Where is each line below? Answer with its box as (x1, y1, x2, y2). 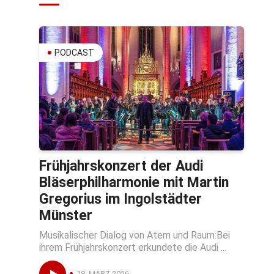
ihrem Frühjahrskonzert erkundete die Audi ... (39, 241, 226, 253)
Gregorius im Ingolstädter (39, 190, 202, 207)
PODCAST (54, 48, 94, 58)
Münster (39, 207, 92, 224)
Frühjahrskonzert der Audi (39, 157, 203, 174)
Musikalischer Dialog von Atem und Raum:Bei (39, 229, 230, 241)
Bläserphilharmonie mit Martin (39, 174, 229, 191)
